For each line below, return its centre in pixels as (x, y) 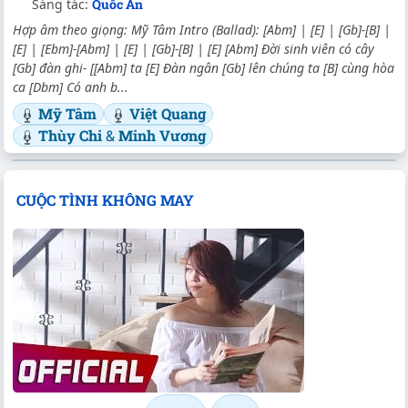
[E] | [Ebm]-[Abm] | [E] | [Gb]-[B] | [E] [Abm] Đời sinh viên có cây (194, 49)
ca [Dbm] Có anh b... (71, 87)
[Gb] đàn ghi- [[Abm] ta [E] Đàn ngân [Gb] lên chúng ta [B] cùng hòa (204, 68)
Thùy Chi (72, 136)
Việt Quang (168, 114)
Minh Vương (162, 136)
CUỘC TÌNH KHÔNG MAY (105, 200)
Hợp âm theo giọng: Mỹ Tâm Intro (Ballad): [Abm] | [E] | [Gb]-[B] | (202, 30)
